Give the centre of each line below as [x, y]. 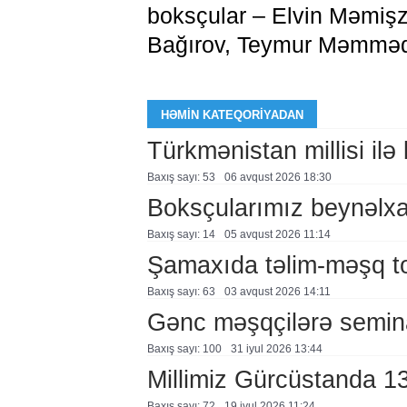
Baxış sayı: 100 [184, 349]
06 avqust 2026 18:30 [278, 177]
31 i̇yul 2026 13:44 [276, 349]
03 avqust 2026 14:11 [277, 292]
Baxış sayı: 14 [181, 234]
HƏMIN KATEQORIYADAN [232, 115]
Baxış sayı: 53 [181, 177]
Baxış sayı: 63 [181, 292]
